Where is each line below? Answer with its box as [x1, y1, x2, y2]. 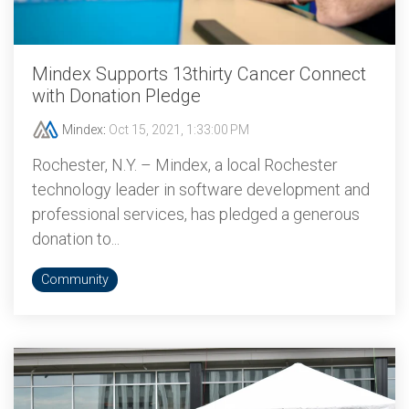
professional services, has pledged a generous [32, 204, 360, 224]
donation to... [32, 229, 120, 248]
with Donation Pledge [32, 85, 201, 107]
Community [41, 272, 109, 288]
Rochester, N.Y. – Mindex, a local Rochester [32, 155, 338, 174]
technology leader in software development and [32, 180, 370, 199]
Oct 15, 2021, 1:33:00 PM [109, 122, 249, 137]
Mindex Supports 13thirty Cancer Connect [32, 63, 366, 85]
